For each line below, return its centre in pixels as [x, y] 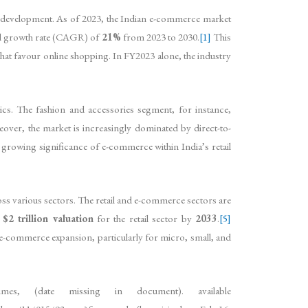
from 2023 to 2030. [160, 36]
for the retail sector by [144, 218]
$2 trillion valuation [48, 218]
